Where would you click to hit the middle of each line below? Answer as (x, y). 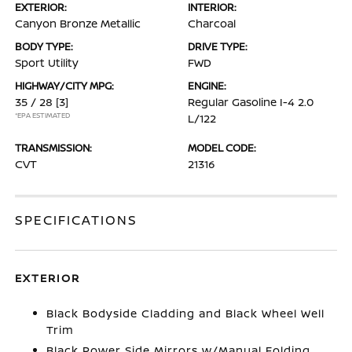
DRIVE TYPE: (218, 46)
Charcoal (212, 23)
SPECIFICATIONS (77, 220)
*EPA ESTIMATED (43, 115)
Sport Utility (47, 62)
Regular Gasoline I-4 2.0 (251, 102)
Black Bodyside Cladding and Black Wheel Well (186, 313)
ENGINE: (207, 86)
